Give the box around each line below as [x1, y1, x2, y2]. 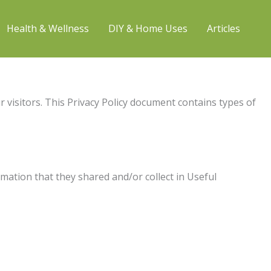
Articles [207, 22, 240, 36]
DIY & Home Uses [108, 22, 188, 36]
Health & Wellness [7, 22, 89, 36]
